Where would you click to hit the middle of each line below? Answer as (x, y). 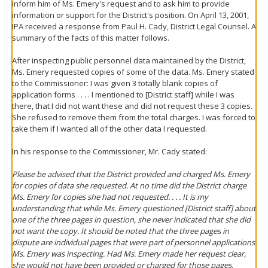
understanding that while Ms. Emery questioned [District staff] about (134, 208)
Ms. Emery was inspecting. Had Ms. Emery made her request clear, (129, 254)
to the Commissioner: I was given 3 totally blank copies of (115, 83)
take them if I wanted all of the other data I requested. (109, 129)
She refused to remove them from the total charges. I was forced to (134, 117)
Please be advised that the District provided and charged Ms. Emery (131, 174)
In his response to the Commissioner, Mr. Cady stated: (109, 151)
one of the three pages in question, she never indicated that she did (131, 220)
